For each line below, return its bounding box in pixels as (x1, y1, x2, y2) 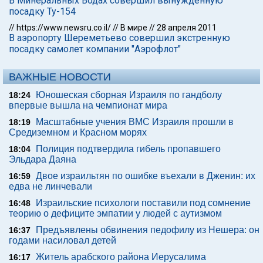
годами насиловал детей (9, 235, 116, 245)
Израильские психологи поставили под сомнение (36, 198, 251, 208)
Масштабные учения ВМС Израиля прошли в (36, 117, 234, 127)
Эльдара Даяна (9, 154, 76, 164)
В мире (120, 23, 147, 32)
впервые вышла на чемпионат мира (9, 100, 167, 110)
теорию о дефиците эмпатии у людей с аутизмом (9, 208, 222, 218)
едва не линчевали (9, 181, 92, 191)
